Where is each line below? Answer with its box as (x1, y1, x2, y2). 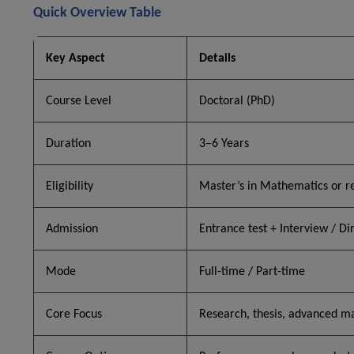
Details (199, 52, 235, 66)
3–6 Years (199, 137, 249, 151)
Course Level (46, 95, 111, 108)
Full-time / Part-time (199, 265, 305, 279)
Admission (46, 223, 98, 236)
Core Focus (46, 308, 102, 322)
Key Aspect (46, 52, 105, 66)
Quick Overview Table (33, 6, 161, 21)
